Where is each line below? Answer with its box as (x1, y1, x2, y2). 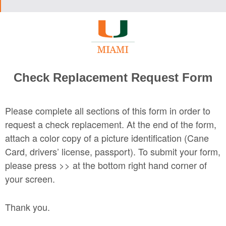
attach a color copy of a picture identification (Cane (5, 131, 209, 144)
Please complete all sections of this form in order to (5, 104, 210, 117)
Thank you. (5, 200, 50, 213)
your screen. (5, 172, 58, 185)
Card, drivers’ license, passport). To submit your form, (5, 145, 220, 158)
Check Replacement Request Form (14, 71, 212, 84)
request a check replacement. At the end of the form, (5, 118, 216, 131)
